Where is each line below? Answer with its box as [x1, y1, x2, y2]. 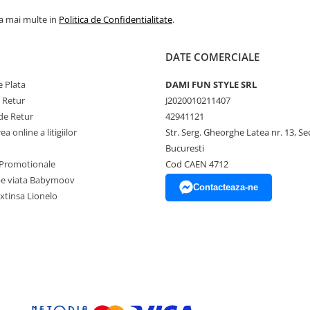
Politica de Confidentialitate [59, 13, 172, 26]
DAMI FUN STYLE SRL [165, 78, 257, 91]
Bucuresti [165, 142, 204, 155]
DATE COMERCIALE [165, 50, 259, 64]
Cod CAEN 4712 [165, 158, 228, 171]
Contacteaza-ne [193, 182, 258, 193]
